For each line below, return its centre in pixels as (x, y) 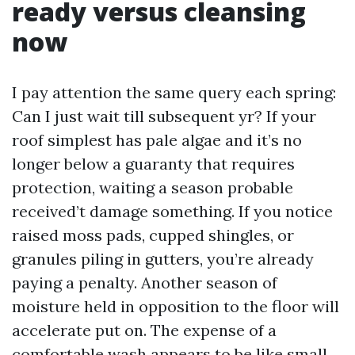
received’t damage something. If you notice (172, 211)
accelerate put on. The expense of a (144, 330)
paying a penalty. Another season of (145, 282)
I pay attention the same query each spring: (174, 92)
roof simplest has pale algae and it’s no (157, 140)
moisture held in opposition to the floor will (176, 306)
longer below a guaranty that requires (153, 164)
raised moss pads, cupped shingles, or (153, 235)
